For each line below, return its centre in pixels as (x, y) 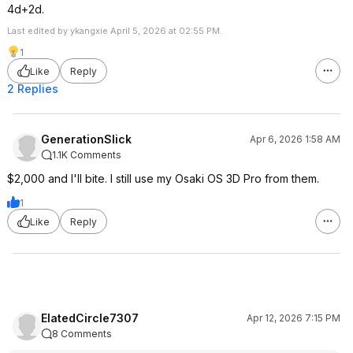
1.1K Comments (87, 155)
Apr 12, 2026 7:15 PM (294, 318)
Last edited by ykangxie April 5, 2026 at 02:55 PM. (115, 31)
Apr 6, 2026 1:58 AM (295, 139)
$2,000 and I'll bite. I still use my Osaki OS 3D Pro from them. (163, 178)
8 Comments (82, 334)
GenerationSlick (86, 139)
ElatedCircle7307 (90, 318)
